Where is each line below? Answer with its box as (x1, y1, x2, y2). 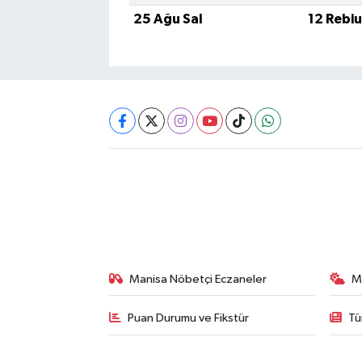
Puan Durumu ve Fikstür (128, 312, 250, 325)
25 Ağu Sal (133, 11, 203, 26)
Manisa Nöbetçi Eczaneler (129, 272, 267, 285)
